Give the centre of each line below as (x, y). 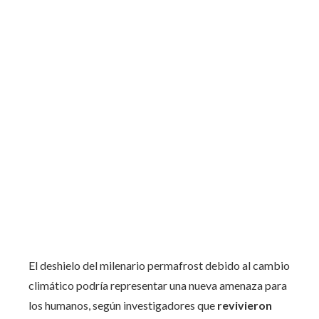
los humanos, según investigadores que (122, 305)
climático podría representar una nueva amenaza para (158, 285)
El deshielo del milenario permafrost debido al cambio (159, 265)
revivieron (244, 305)
